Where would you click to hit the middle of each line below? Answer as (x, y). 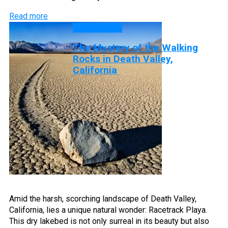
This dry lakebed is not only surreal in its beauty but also (109, 221)
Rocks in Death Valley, (123, 59)
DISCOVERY (97, 27)
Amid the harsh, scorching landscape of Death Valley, (103, 198)
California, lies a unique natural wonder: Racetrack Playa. (108, 210)
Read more (28, 16)
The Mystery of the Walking (135, 47)
